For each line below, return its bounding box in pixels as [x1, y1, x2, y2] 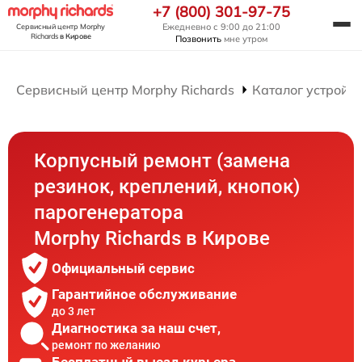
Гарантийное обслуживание [52, 285, 237, 302]
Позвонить [175, 33, 221, 44]
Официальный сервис [52, 260, 195, 276]
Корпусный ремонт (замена [34, 149, 291, 172]
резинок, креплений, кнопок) [34, 175, 301, 198]
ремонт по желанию [52, 338, 160, 351]
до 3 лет [52, 304, 95, 318]
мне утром [221, 33, 267, 44]
